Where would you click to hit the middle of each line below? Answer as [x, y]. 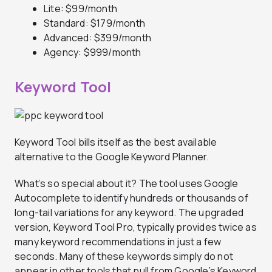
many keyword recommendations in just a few [118, 242]
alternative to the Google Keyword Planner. [112, 157]
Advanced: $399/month [97, 37]
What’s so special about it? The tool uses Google [127, 184]
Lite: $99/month [80, 8]
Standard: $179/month [94, 23]
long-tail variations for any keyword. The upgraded [129, 213]
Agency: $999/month [93, 52]
